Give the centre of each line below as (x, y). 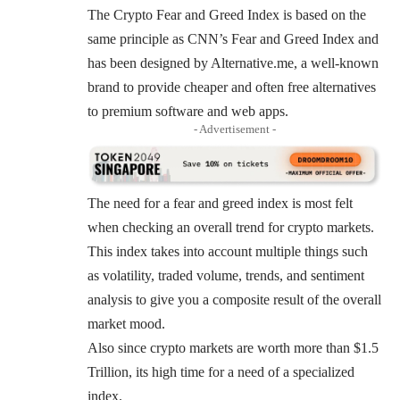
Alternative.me (252, 62)
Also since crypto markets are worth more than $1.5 (233, 347)
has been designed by (149, 62)
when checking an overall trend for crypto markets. (231, 227)
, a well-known (336, 62)
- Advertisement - (235, 129)
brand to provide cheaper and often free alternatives (232, 87)
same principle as (137, 38)
